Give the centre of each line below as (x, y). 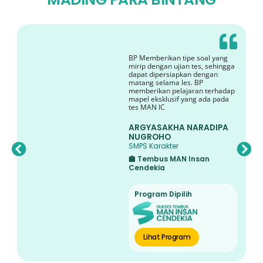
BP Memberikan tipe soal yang (178, 58)
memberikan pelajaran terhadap (182, 91)
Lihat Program (167, 237)
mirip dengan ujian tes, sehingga (182, 66)
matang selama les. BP (166, 83)
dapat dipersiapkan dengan (173, 75)
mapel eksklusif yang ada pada (179, 99)
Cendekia (147, 168)
